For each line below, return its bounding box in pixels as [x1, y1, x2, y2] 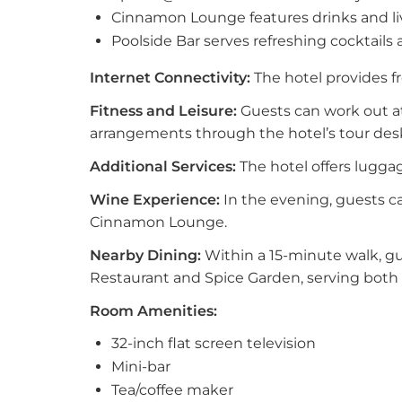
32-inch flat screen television [111, 335, 316, 352]
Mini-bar [111, 358, 170, 375]
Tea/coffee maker [111, 381, 233, 398]
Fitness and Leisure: [90, 102, 237, 119]
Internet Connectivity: [90, 69, 250, 86]
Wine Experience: [90, 191, 220, 208]
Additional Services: [90, 158, 236, 175]
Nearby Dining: [90, 247, 201, 264]
